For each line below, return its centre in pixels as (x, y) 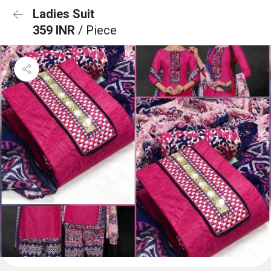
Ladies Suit (64, 14)
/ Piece (97, 30)
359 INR (55, 30)
